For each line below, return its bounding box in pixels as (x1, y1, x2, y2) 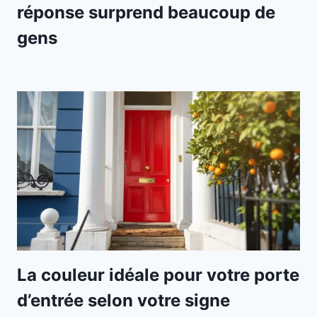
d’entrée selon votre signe (17, 289, 230, 311)
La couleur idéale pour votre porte (17, 264, 299, 285)
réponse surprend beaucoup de (17, 1, 275, 23)
